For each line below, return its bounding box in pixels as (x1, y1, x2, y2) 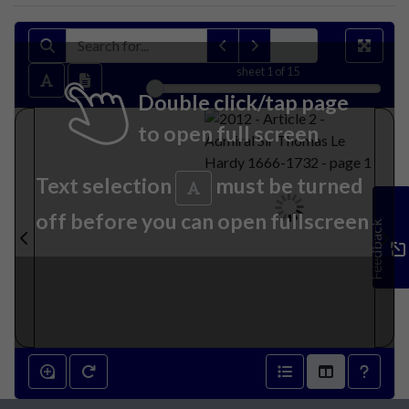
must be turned (212, 173, 362, 198)
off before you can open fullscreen (36, 208, 369, 235)
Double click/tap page (138, 89, 349, 115)
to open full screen (138, 121, 319, 146)
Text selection (36, 173, 175, 198)
